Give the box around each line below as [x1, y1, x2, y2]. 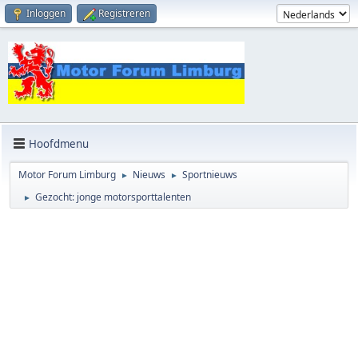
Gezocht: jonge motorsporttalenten [35, 190, 191, 205]
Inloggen [26, 6, 66, 20]
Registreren [98, 6, 150, 20]
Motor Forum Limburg [18, 168, 116, 182]
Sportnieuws [182, 168, 237, 182]
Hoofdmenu [29, 136, 89, 151]
